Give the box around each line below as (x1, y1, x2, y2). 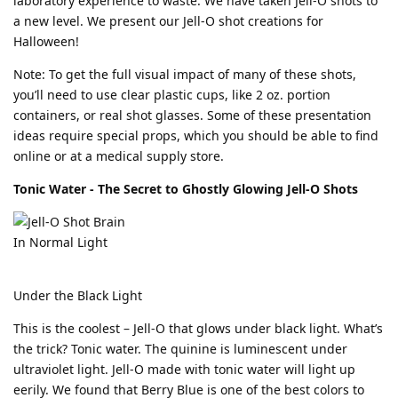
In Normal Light (13, 233, 107, 251)
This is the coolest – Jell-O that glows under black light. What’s (13, 319, 383, 337)
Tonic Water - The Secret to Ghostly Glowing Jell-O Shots (13, 179, 358, 197)
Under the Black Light (13, 286, 142, 304)
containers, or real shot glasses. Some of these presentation (13, 106, 371, 123)
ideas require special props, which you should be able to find (13, 126, 378, 144)
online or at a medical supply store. (13, 147, 224, 164)
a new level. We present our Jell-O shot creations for (13, 12, 323, 29)
